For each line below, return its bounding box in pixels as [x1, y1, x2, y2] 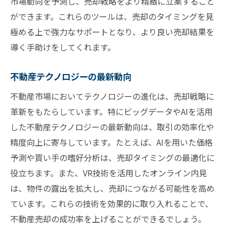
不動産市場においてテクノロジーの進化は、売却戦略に [10, 90, 214, 103]
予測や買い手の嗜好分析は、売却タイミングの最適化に [10, 151, 215, 164]
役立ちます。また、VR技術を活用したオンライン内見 [10, 167, 207, 179]
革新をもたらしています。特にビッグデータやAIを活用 [10, 105, 213, 118]
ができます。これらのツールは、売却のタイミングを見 [10, 10, 214, 23]
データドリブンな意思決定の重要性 [47, 9, 177, 21]
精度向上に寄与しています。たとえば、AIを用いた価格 [10, 136, 213, 149]
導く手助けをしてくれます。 [10, 41, 116, 54]
